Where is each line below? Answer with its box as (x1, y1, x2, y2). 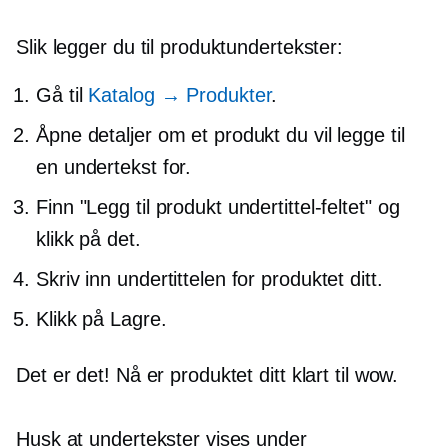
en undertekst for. (36, 155, 192, 178)
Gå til (36, 83, 89, 106)
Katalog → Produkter (88, 83, 272, 106)
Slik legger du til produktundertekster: (16, 35, 344, 58)
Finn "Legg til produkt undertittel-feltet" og (36, 195, 400, 218)
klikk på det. (36, 227, 141, 250)
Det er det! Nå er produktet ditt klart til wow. (16, 363, 399, 386)
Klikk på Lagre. (36, 307, 167, 330)
